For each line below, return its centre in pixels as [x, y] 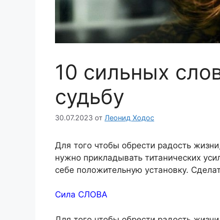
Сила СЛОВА [81, 195]
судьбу [90, 96]
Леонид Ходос [129, 117]
